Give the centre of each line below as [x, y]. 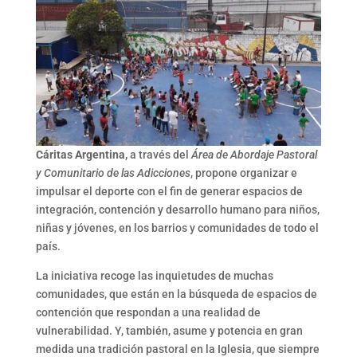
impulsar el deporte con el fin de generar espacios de [169, 191]
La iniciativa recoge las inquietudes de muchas [154, 276]
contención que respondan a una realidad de [148, 312]
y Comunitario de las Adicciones [113, 173]
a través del [159, 155]
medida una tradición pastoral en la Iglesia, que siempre [177, 349]
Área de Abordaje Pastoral [254, 155]
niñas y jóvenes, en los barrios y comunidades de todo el [177, 228]
